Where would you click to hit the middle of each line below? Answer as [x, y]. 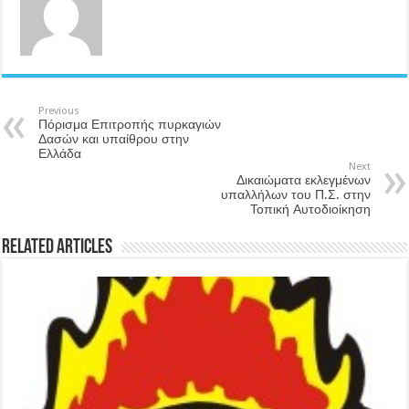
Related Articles [58, 247]
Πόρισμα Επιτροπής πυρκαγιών [130, 124]
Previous [59, 110]
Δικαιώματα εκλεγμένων [303, 179]
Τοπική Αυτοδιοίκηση [310, 209]
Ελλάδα [60, 153]
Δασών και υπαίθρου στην [114, 138]
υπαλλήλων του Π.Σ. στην [295, 194]
